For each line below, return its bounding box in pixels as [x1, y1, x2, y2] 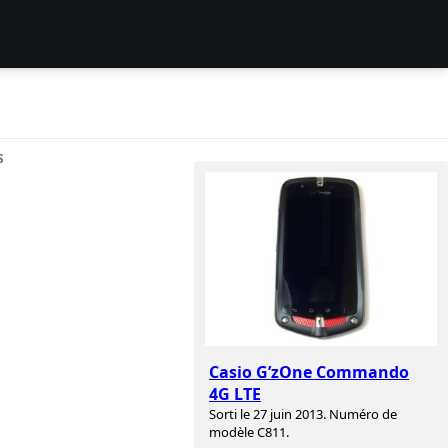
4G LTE [209, 383, 261, 406]
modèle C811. [209, 423, 289, 442]
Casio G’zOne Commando [209, 361, 409, 384]
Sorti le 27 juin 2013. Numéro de [209, 405, 397, 424]
